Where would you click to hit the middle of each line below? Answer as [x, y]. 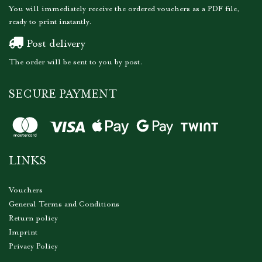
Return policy [33, 218]
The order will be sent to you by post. [76, 62]
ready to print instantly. [50, 22]
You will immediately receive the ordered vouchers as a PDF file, [124, 9]
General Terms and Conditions [64, 204]
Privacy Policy [33, 246]
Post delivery [54, 44]
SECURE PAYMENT [63, 95]
